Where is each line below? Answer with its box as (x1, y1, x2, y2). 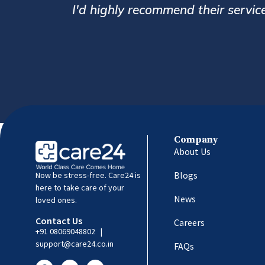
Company (174, 134, 218, 146)
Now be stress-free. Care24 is (35, 170, 141, 181)
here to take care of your (35, 182, 124, 193)
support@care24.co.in (35, 238, 114, 250)
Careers (174, 216, 205, 229)
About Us (174, 146, 211, 158)
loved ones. (35, 195, 77, 206)
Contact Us (35, 215, 82, 227)
